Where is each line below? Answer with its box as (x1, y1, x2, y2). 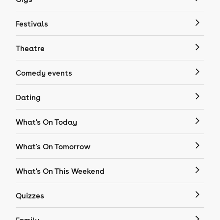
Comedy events (16, 68, 72, 78)
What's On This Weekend (16, 166, 105, 176)
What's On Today (16, 117, 77, 127)
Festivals (16, 19, 48, 28)
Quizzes (16, 191, 44, 200)
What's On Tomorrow (16, 141, 90, 151)
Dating (16, 92, 41, 102)
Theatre (16, 43, 45, 53)
